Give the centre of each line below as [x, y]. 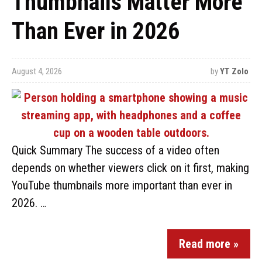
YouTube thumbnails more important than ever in [122, 185]
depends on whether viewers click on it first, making [130, 168]
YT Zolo [234, 71]
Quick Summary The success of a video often [116, 150]
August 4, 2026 [37, 71]
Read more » [209, 244]
